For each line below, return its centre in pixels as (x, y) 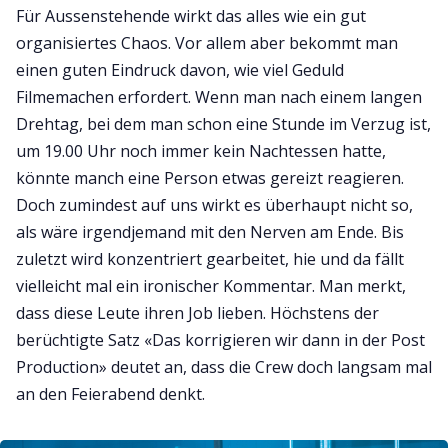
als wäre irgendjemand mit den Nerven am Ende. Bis (210, 231)
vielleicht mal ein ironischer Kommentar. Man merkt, (211, 285)
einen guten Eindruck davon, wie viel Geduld (180, 69)
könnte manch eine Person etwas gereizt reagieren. (210, 177)
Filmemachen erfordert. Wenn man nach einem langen (219, 96)
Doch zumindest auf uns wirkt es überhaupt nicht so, (214, 204)
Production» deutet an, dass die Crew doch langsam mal (224, 366)
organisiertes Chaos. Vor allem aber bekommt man (207, 42)
